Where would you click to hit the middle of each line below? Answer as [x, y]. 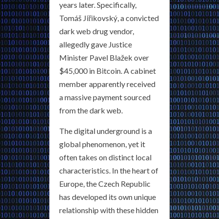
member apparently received [107, 84]
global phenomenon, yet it [102, 144]
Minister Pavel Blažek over [104, 57]
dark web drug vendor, [97, 31]
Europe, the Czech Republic [105, 184]
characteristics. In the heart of [109, 170]
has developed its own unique [108, 197]
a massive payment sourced [105, 97]
